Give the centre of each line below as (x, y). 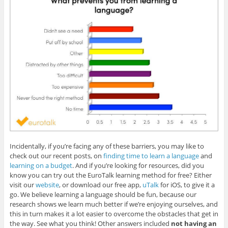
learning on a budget (41, 165)
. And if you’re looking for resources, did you (138, 165)
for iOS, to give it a (187, 184)
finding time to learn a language (151, 155)
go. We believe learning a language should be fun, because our (103, 194)
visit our (22, 184)
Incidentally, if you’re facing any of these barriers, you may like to (107, 146)
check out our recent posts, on (56, 155)
